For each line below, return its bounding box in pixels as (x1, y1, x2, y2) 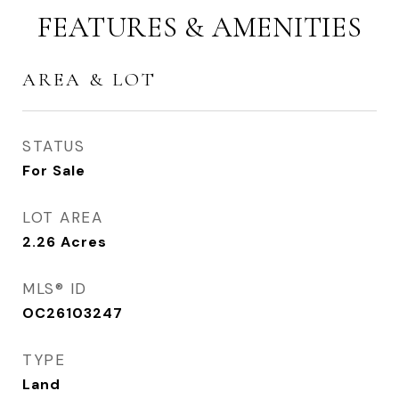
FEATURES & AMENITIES (37, 10, 362, 45)
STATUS (22, 136, 85, 156)
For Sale (22, 161, 85, 180)
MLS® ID (22, 279, 87, 298)
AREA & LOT (22, 69, 157, 91)
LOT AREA (22, 208, 102, 227)
